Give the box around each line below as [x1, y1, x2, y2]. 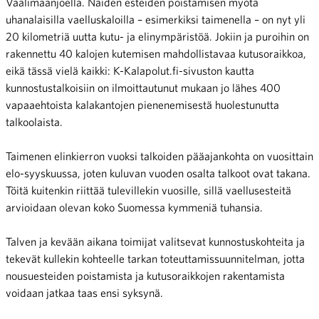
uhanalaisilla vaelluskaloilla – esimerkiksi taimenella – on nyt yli [6, 13, 305, 26]
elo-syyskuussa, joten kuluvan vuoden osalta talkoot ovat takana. [6, 167, 310, 180]
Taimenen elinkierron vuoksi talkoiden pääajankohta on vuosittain [6, 150, 313, 163]
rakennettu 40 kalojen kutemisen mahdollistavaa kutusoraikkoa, [6, 47, 306, 61]
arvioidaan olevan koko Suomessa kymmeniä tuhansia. [6, 201, 263, 214]
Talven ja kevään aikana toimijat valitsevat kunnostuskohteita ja [6, 235, 305, 249]
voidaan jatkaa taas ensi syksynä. [6, 286, 163, 300]
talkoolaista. [6, 115, 63, 129]
